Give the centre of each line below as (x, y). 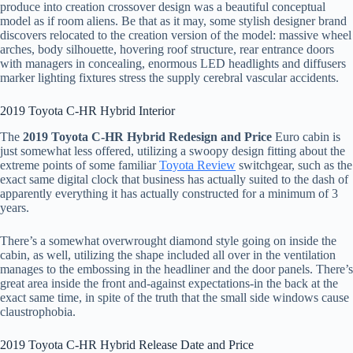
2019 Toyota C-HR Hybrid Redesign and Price (147, 136)
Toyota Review (197, 165)
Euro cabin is (306, 136)
